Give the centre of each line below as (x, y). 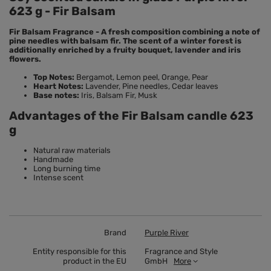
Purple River (167, 233)
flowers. (25, 59)
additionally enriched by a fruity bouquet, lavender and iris (125, 50)
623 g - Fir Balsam (62, 11)
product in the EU (95, 261)
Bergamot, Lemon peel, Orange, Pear (141, 77)
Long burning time (67, 169)
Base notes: (57, 96)
